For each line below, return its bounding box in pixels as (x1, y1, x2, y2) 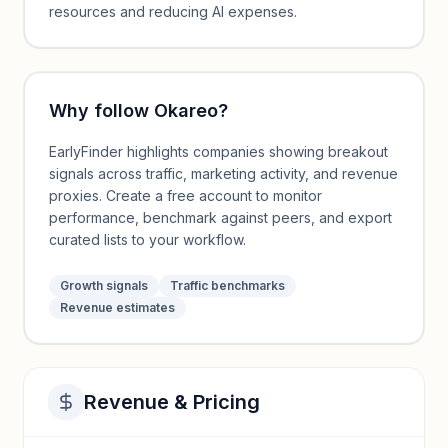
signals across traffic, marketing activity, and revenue (49, 165, 398, 182)
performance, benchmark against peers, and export (49, 209, 392, 226)
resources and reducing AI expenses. (49, 3, 297, 20)
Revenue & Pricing (84, 390, 260, 414)
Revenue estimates (60, 300, 175, 315)
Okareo (154, 100, 218, 121)
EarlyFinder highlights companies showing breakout (49, 143, 388, 160)
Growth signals (60, 278, 148, 293)
